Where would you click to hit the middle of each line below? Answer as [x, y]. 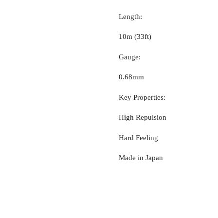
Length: [130, 16]
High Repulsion [143, 118]
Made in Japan [141, 158]
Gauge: [130, 57]
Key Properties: [142, 97]
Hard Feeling [138, 137]
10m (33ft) [135, 37]
